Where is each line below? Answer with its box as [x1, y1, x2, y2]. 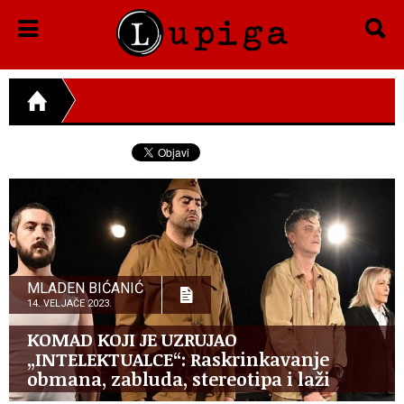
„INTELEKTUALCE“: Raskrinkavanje [27, 345, 329, 372]
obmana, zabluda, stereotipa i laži [27, 365, 330, 391]
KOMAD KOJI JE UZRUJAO [27, 326, 237, 352]
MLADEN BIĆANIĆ [27, 279, 143, 297]
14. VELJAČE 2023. [27, 297, 112, 309]
